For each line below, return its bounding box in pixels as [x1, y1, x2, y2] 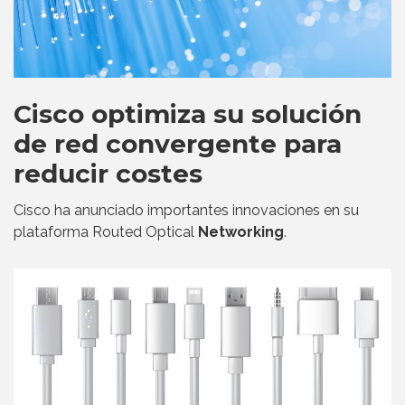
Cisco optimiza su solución [14, 99, 362, 130]
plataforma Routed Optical [14, 223, 198, 241]
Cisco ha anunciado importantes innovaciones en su [14, 202, 359, 220]
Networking [198, 223, 284, 241]
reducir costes [14, 158, 202, 190]
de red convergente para [14, 128, 342, 160]
